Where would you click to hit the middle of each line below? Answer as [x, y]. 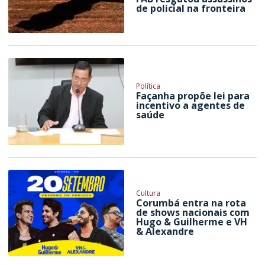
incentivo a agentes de [191, 106]
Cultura [148, 193]
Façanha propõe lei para [193, 96]
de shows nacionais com [193, 212]
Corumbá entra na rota [191, 203]
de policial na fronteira [191, 8]
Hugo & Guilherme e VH [192, 222]
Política [148, 86]
